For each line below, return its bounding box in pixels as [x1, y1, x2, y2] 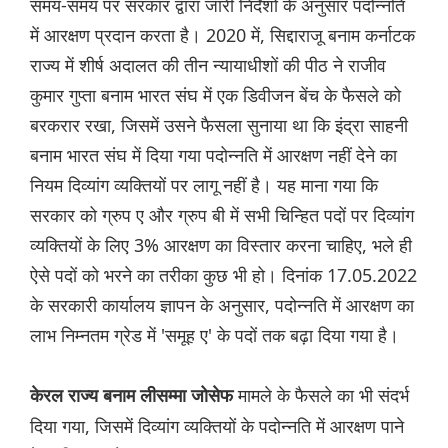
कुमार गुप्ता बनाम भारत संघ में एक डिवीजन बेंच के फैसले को [30, 83, 401, 108]
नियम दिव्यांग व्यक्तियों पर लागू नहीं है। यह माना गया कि [30, 173, 378, 198]
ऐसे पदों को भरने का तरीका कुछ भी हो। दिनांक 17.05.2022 [30, 263, 417, 288]
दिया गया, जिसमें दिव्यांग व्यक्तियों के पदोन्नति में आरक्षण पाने [30, 414, 404, 439]
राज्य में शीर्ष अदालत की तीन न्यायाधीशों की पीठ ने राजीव [30, 53, 386, 78]
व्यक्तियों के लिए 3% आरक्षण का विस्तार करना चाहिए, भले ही [30, 233, 412, 258]
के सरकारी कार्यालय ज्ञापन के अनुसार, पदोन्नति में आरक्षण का [30, 293, 414, 318]
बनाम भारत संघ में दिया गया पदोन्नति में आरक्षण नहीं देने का [30, 143, 397, 168]
